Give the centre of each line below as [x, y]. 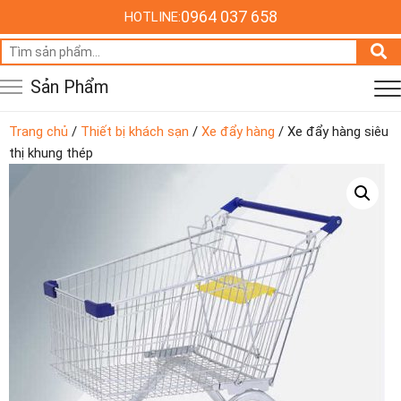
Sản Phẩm [70, 87]
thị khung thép [51, 153]
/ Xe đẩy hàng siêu [332, 132]
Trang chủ [38, 132]
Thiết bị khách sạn [135, 132]
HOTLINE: [152, 17]
